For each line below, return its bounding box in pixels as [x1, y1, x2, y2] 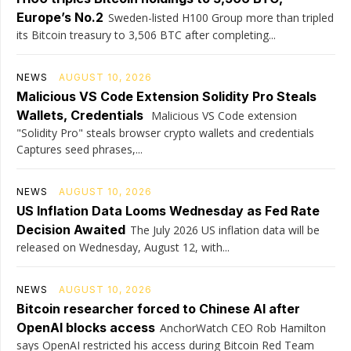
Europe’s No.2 [16, 9, 103, 25]
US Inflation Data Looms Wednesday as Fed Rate [16, 203, 320, 219]
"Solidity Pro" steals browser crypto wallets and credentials [16, 125, 314, 140]
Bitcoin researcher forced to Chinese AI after [16, 301, 300, 317]
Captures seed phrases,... [16, 142, 143, 157]
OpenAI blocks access [16, 320, 155, 335]
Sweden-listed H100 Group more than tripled [108, 10, 334, 25]
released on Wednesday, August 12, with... [16, 240, 230, 255]
